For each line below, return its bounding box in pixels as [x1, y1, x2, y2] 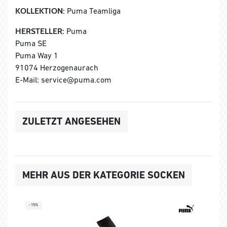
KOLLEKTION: [15, 6, 65, 16]
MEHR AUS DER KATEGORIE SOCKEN [22, 168, 185, 181]
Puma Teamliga [65, 6, 121, 15]
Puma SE [15, 38, 47, 48]
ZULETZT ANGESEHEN [22, 115, 121, 127]
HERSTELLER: [15, 26, 64, 36]
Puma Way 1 [15, 50, 58, 60]
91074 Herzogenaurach [15, 62, 98, 72]
